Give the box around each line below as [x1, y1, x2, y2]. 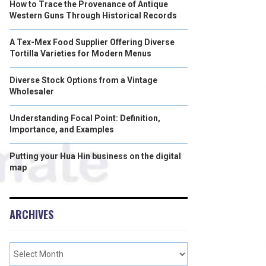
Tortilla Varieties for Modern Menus [9, 49, 151, 58]
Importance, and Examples [9, 125, 114, 134]
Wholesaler [9, 87, 54, 96]
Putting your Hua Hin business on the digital [9, 151, 181, 161]
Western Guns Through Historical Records [9, 11, 177, 20]
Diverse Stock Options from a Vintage [9, 75, 157, 85]
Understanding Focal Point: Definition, [9, 113, 160, 123]
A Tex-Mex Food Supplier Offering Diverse [9, 37, 175, 47]
